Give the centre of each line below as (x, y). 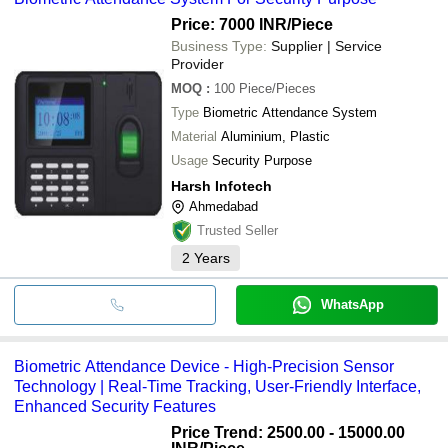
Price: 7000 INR (229, 24)
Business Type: (219, 45)
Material (194, 136)
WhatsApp (352, 304)
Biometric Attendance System (290, 112)
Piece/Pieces (277, 88)
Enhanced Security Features (115, 406)
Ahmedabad (223, 206)
